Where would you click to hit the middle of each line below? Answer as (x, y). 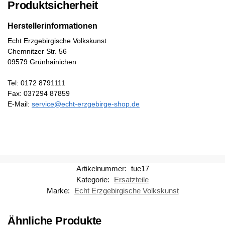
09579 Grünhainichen (42, 62)
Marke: (59, 191)
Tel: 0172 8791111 (36, 83)
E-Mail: (20, 104)
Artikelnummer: (102, 169)
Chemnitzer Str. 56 (37, 51)
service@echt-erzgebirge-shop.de (86, 104)
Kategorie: (94, 180)
